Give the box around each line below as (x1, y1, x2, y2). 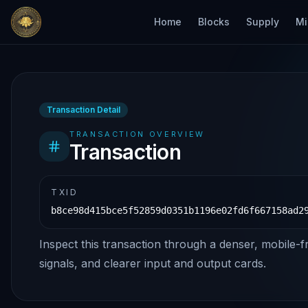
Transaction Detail (47, 104, 120, 115)
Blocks (198, 16, 230, 27)
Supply (246, 16, 279, 27)
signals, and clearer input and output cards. (39, 256, 266, 270)
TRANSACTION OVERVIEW (69, 129, 205, 139)
